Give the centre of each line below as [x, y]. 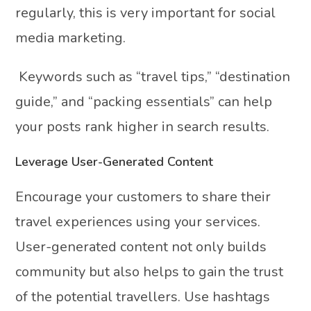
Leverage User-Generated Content [115, 161]
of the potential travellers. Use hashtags [143, 296]
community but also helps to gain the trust [150, 271]
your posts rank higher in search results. [143, 126]
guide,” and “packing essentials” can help [144, 101]
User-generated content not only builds [141, 246]
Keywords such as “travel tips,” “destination [153, 76]
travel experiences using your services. [138, 221]
